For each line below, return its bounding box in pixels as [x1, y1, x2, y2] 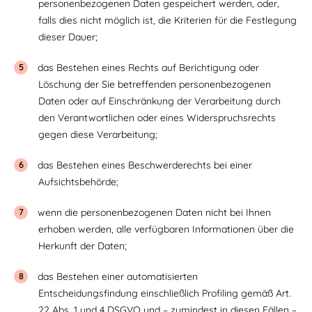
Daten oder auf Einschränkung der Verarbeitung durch [38, 95, 281, 107]
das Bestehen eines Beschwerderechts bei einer [38, 159, 252, 171]
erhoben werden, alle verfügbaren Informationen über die [38, 223, 294, 235]
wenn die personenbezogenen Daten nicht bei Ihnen [38, 206, 271, 219]
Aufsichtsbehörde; [38, 175, 118, 188]
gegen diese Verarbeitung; [38, 128, 157, 141]
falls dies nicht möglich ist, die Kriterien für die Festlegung [38, 14, 297, 26]
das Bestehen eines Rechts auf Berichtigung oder [38, 61, 259, 74]
